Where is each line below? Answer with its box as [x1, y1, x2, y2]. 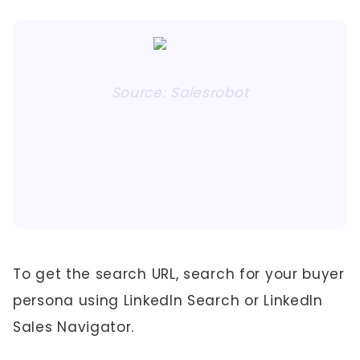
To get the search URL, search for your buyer [13, 264, 345, 284]
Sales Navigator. [13, 317, 135, 337]
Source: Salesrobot [111, 83, 249, 102]
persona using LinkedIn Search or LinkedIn [13, 291, 323, 310]
